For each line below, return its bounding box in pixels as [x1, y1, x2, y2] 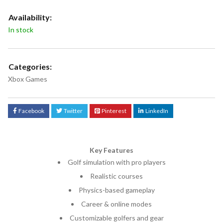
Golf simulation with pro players [67, 158, 166, 166]
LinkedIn [145, 107, 168, 114]
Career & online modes [81, 200, 152, 208]
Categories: [8, 62, 52, 71]
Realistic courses [90, 172, 143, 180]
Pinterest [102, 107, 126, 114]
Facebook [18, 107, 44, 114]
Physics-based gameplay [78, 186, 155, 194]
